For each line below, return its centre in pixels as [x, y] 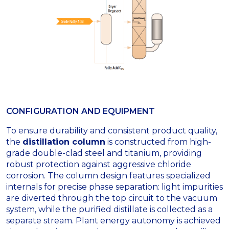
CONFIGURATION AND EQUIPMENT [81, 111]
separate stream [39, 220]
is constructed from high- [158, 142]
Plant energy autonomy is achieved [148, 220]
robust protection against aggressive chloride [99, 164]
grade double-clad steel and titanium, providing [104, 153]
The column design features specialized [129, 175]
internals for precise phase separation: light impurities [114, 187]
